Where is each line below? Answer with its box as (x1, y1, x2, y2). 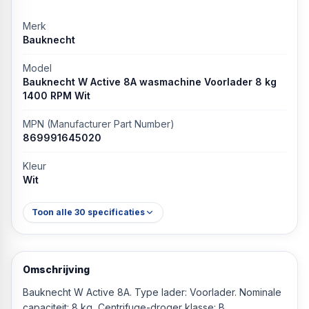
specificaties (86, 207, 145, 217)
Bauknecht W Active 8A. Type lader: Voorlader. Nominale (23, 286, 281, 298)
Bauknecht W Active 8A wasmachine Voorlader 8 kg (23, 76, 277, 88)
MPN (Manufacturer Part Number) (23, 118, 175, 130)
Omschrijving (23, 263, 90, 275)
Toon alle (32, 207, 74, 217)
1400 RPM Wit (23, 90, 90, 101)
